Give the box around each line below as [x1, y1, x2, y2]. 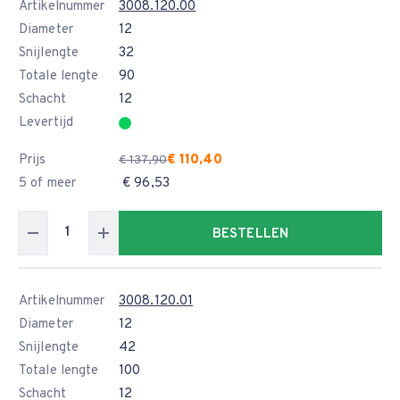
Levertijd [19, 114, 73, 131]
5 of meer [19, 175, 76, 192]
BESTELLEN [212, 226, 288, 243]
